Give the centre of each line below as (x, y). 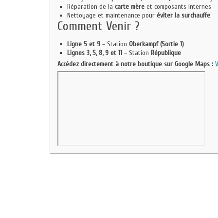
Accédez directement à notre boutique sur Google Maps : (135, 64)
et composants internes (178, 7)
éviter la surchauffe (183, 15)
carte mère (130, 7)
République (166, 53)
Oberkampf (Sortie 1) (156, 44)
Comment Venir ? (99, 26)
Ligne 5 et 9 (84, 44)
